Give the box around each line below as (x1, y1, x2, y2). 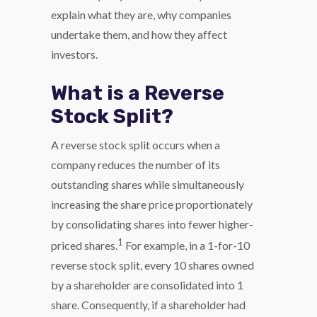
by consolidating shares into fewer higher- (51, 217, 253, 231)
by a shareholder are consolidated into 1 (51, 278, 243, 292)
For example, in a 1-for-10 (123, 238, 250, 253)
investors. (51, 47, 98, 61)
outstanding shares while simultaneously (51, 178, 244, 191)
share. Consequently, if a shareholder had (51, 298, 246, 312)
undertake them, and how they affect (51, 28, 227, 41)
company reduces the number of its (51, 158, 220, 171)
